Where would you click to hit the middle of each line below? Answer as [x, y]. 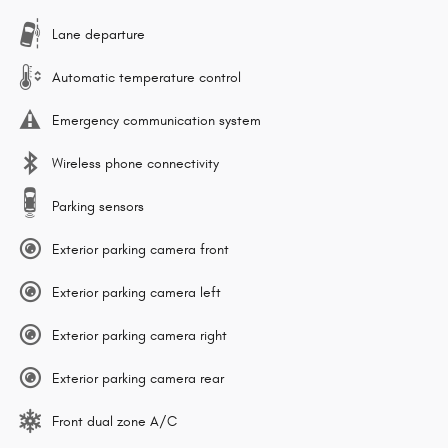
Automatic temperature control [146, 77]
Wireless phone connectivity [135, 163]
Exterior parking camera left [136, 292]
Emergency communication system [156, 120]
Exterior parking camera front [140, 249]
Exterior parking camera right [139, 335]
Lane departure [98, 34]
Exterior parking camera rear [138, 378]
